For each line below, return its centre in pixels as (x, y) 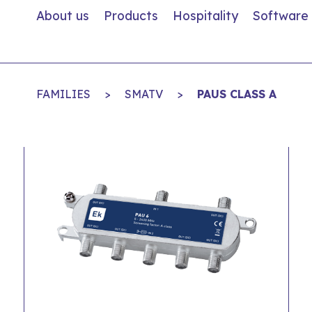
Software (281, 15)
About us (63, 15)
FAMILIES (63, 94)
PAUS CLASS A (236, 94)
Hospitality (205, 15)
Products (131, 15)
